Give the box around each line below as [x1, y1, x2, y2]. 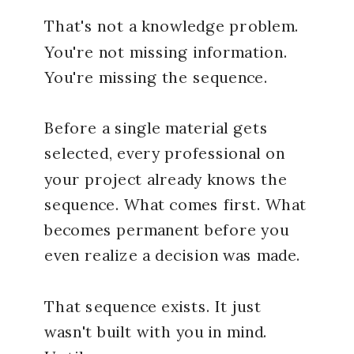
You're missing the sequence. [44, 67, 268, 88]
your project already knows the [44, 169, 288, 190]
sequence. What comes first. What [44, 194, 307, 215]
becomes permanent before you [44, 220, 289, 240]
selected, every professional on [44, 143, 285, 164]
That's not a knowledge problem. [44, 16, 299, 36]
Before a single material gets [44, 118, 268, 138]
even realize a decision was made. [44, 245, 300, 265]
